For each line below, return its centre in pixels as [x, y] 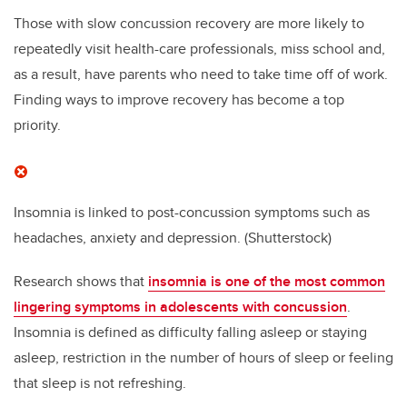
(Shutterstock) [288, 238]
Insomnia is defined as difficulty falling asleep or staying [190, 333]
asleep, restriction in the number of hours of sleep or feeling [203, 358]
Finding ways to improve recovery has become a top [179, 100]
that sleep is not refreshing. [100, 383]
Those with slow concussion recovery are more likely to [189, 24]
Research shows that [81, 282]
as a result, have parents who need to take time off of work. [201, 74]
